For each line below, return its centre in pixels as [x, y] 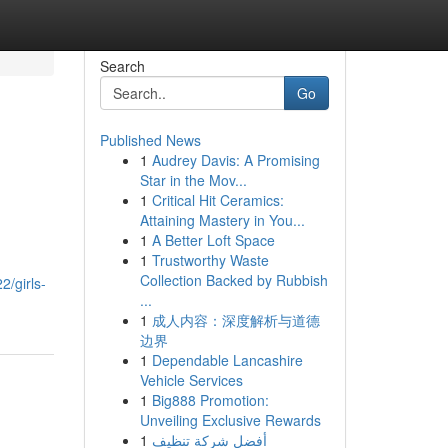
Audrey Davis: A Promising [235, 160]
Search [122, 66]
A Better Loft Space [213, 240]
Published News [150, 140]
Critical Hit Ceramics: [217, 200]
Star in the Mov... [193, 180]
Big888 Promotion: [210, 400]
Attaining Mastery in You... [222, 220]
